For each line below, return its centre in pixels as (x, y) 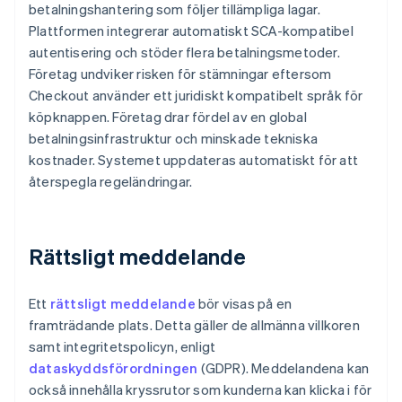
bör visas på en (244, 304)
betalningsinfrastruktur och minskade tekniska (174, 139)
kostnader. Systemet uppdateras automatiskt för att (194, 160)
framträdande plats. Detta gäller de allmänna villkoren (194, 325)
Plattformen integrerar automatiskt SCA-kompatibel (191, 31)
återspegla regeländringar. (111, 182)
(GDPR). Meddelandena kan (284, 368)
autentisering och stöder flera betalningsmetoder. (184, 52)
